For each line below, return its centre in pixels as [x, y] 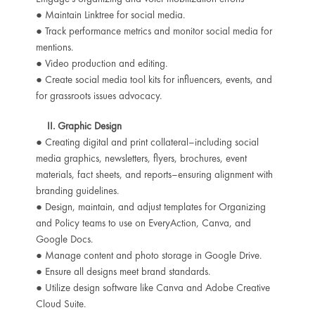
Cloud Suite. [60, 303]
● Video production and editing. [101, 63]
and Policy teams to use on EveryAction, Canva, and [143, 223]
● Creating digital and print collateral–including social [147, 142]
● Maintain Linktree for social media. [110, 14]
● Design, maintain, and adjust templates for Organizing [150, 206]
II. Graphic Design [83, 126]
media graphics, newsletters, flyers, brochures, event [141, 158]
